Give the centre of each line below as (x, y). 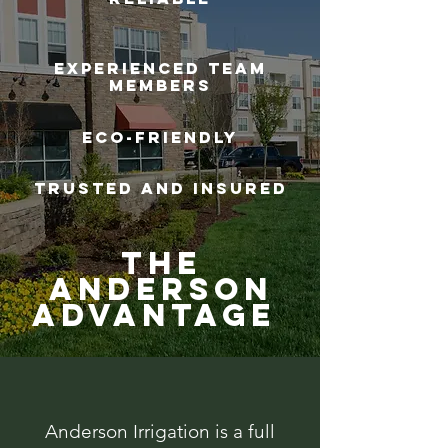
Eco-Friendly (160, 137)
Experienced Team (160, 68)
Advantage (161, 315)
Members (160, 85)
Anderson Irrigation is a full (160, 431)
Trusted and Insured (161, 188)
